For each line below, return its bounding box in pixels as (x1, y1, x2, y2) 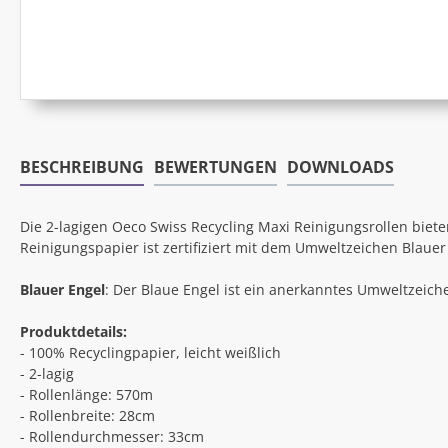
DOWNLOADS (287, 156, 394, 179)
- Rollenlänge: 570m (20, 385, 153, 405)
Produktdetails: (20, 322, 127, 342)
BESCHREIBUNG (20, 156, 144, 179)
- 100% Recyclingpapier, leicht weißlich (20, 343, 281, 363)
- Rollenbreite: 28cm (20, 406, 155, 426)
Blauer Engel (20, 280, 105, 300)
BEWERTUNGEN (154, 156, 277, 179)
